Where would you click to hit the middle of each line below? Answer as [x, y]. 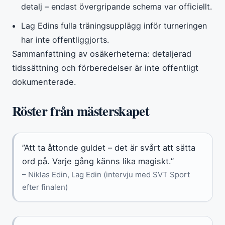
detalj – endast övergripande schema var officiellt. [117, 6]
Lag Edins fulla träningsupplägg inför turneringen [114, 25]
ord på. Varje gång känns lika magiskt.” [98, 161]
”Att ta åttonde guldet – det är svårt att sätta [109, 147]
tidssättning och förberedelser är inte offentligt [105, 68]
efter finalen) [45, 187]
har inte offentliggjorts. [65, 39]
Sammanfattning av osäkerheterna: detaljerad [102, 53]
